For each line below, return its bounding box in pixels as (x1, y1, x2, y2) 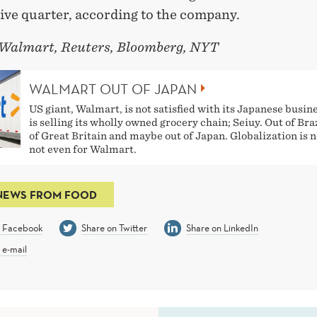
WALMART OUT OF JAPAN (29, 80, 197, 98)
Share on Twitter (81, 221, 147, 234)
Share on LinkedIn (185, 221, 258, 234)
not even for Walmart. (29, 143, 137, 155)
